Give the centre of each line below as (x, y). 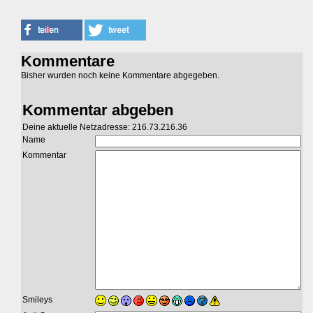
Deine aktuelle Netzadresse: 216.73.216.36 (105, 128)
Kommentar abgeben (98, 110)
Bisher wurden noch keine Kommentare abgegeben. (120, 76)
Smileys (37, 300)
